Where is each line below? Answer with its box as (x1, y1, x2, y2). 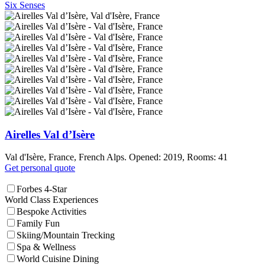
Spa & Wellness (17, 242, 76, 253)
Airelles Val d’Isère (5, 128, 95, 141)
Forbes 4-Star (17, 184, 67, 195)
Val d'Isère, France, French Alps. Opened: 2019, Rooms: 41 (5, 152, 228, 163)
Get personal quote (5, 163, 75, 173)
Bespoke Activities (17, 206, 86, 217)
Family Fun (17, 218, 60, 229)
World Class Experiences (5, 195, 98, 205)
